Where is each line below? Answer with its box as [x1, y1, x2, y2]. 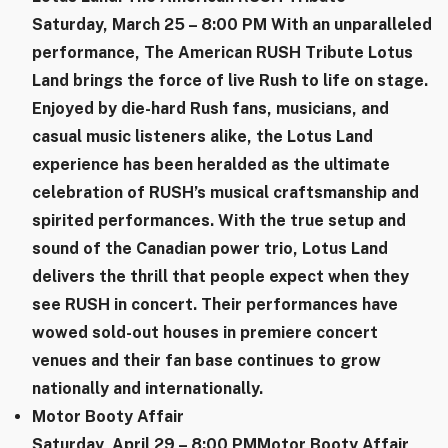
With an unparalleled [271, 15, 432, 35]
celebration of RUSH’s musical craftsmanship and [32, 183, 419, 203]
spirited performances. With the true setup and [32, 211, 406, 231]
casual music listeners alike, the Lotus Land [32, 127, 373, 147]
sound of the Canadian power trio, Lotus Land [32, 239, 388, 259]
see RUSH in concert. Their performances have [32, 295, 398, 315]
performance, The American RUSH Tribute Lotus [32, 43, 413, 63]
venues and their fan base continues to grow [32, 351, 381, 371]
